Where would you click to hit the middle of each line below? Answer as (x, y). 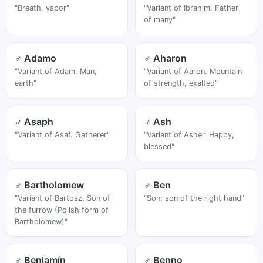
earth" (26, 83)
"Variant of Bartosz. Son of (63, 198)
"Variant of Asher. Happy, (189, 134)
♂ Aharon (166, 58)
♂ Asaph (34, 121)
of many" (160, 20)
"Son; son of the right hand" (194, 198)
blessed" (159, 146)
